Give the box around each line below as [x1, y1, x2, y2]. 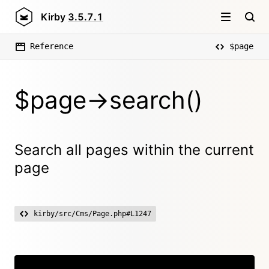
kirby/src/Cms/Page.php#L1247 [34, 210, 151, 218]
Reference [30, 41, 73, 51]
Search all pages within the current [14, 141, 254, 159]
